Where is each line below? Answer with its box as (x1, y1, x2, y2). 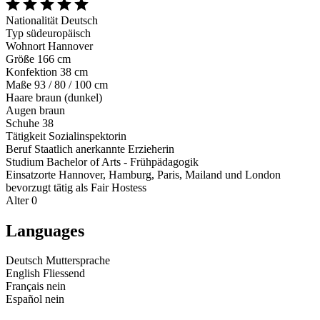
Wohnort (6, 39, 45, 52)
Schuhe (6, 116, 39, 129)
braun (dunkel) (36, 91, 102, 104)
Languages (6, 221, 84, 240)
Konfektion (6, 65, 57, 78)
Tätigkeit (6, 129, 46, 142)
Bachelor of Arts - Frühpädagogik (46, 155, 199, 168)
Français (6, 280, 44, 293)
